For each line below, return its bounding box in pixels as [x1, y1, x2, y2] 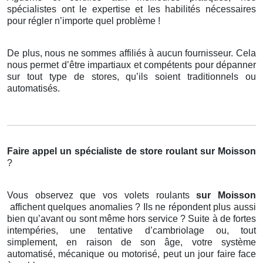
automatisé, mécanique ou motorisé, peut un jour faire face [7, 249, 256, 259]
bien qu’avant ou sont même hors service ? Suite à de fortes [7, 214, 256, 224]
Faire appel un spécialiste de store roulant [7, 146, 197, 157]
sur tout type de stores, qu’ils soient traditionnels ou [7, 72, 256, 82]
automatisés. [7, 83, 60, 94]
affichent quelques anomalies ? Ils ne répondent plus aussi [9, 202, 257, 213]
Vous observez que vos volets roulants [7, 190, 197, 201]
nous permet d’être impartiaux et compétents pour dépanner [7, 60, 256, 70]
